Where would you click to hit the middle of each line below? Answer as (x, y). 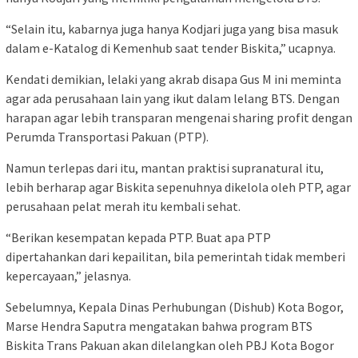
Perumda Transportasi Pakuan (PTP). (107, 137)
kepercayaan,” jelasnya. (68, 276)
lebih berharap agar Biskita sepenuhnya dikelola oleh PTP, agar (178, 187)
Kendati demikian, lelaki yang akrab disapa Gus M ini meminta (173, 80)
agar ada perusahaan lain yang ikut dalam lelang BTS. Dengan (173, 99)
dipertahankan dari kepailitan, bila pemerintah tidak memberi (175, 257)
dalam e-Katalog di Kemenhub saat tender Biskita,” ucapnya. (171, 48)
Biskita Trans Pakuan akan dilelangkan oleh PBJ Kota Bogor (170, 346)
